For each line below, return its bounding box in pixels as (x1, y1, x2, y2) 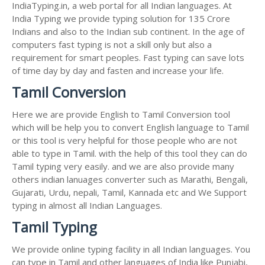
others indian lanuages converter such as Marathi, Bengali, (12, 173, 248, 185)
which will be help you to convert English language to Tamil (12, 121, 249, 133)
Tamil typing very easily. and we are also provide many (12, 160, 234, 172)
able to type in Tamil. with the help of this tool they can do (12, 147, 247, 159)
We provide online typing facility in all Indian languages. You (12, 243, 250, 255)
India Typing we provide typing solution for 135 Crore (12, 12, 230, 24)
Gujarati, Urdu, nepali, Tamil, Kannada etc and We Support (12, 186, 247, 198)
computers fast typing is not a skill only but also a (12, 38, 212, 50)
